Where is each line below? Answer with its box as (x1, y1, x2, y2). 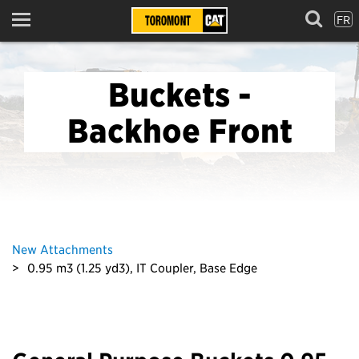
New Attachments (12, 241, 113, 256)
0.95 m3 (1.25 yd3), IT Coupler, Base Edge (27, 260, 257, 275)
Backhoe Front (67, 112, 292, 148)
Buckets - (107, 76, 252, 112)
